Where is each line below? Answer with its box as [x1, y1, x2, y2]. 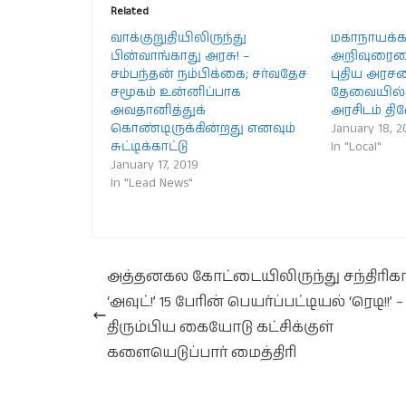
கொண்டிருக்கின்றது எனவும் [111, 120, 295, 138]
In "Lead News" [111, 174, 193, 192]
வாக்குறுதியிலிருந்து [111, 29, 246, 47]
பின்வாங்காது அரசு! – [111, 47, 249, 65]
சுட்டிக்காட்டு [111, 138, 188, 156]
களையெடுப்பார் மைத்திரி [107, 343, 296, 363]
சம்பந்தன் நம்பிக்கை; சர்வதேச [111, 65, 307, 83]
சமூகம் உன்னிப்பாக [111, 83, 241, 101]
